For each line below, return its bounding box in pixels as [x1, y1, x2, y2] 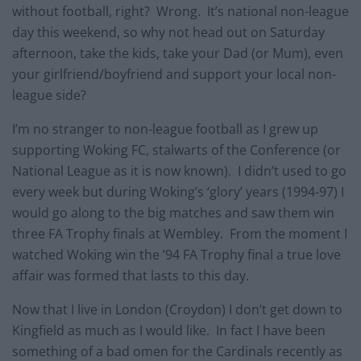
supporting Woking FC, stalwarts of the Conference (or [12, 140, 341, 159]
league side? [12, 85, 86, 104]
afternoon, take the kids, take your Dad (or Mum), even [12, 44, 343, 62]
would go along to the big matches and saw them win [12, 203, 334, 222]
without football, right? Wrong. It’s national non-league [12, 2, 349, 20]
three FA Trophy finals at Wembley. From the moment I [12, 224, 347, 243]
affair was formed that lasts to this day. [12, 266, 249, 284]
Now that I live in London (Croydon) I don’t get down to [12, 300, 342, 318]
